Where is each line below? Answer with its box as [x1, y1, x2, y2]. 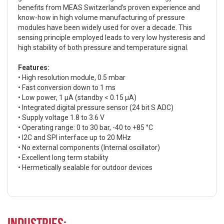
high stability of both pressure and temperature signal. [18, 43, 188, 52]
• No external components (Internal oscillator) [18, 143, 160, 152]
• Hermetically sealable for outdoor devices [18, 163, 152, 172]
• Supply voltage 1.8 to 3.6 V [18, 113, 104, 122]
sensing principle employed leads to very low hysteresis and [18, 33, 205, 42]
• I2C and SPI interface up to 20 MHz [18, 133, 131, 142]
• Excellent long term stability [18, 153, 108, 162]
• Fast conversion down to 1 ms [18, 83, 115, 92]
